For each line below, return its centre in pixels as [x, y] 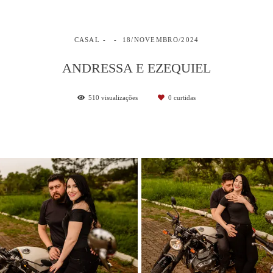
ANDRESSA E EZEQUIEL [136, 69]
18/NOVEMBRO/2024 [161, 40]
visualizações [119, 98]
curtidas [184, 98]
